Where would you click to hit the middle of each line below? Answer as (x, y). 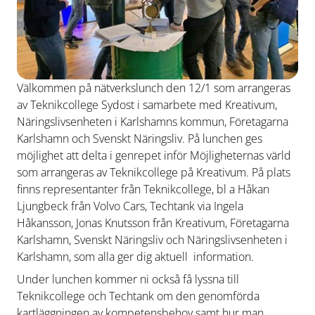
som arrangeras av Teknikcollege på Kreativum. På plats (154, 172)
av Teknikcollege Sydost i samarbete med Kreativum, (147, 105)
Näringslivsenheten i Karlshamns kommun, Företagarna (153, 122)
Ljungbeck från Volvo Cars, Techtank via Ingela (130, 206)
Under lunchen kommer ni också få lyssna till (128, 279)
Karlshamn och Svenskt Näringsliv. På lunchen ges (140, 139)
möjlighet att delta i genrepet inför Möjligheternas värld (154, 155)
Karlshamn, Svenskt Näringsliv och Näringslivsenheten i (152, 240)
